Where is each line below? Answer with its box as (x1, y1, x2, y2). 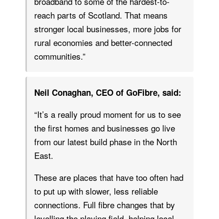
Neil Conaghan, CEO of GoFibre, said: (34, 87, 181, 98)
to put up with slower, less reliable (34, 185, 158, 197)
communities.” (34, 50, 86, 62)
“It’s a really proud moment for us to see (34, 108, 181, 120)
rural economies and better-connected (34, 36, 172, 48)
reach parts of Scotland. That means (34, 9, 168, 21)
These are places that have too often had (34, 171, 183, 183)
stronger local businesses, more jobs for (34, 22, 181, 35)
